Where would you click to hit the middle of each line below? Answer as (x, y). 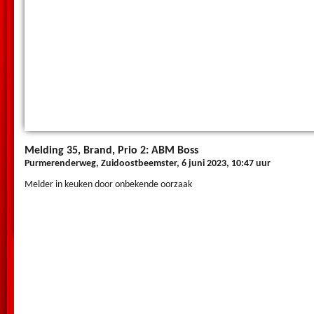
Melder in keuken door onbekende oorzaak (108, 185)
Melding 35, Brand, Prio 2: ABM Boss (111, 151)
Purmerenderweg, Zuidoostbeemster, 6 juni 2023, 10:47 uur (148, 164)
